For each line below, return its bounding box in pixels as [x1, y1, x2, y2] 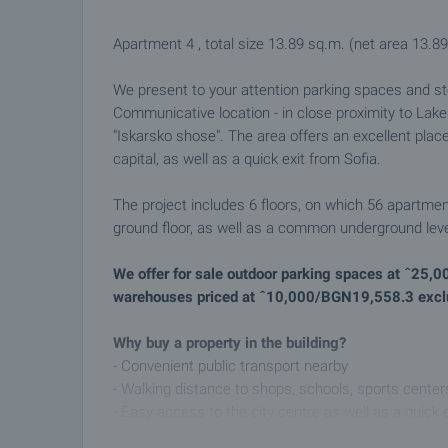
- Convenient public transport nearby [113, 357, 348, 375]
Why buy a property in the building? [113, 334, 346, 352]
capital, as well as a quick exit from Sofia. [113, 150, 381, 168]
